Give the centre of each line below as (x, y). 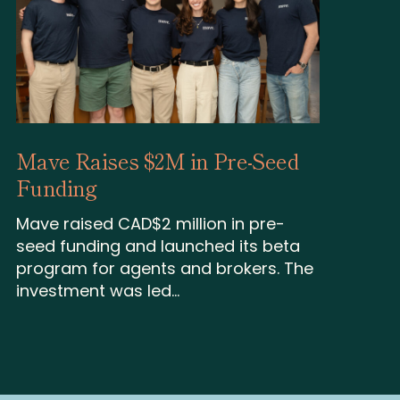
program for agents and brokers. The (164, 269)
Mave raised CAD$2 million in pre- (150, 224)
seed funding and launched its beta (158, 246)
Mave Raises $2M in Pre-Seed (157, 160)
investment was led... (97, 291)
